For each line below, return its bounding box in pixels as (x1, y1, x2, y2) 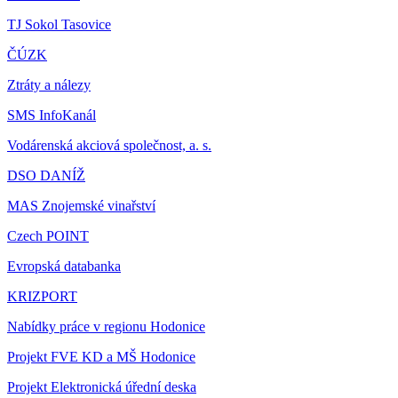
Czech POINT (7, 228, 89, 243)
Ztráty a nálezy (7, 77, 91, 92)
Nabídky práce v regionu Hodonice (7, 319, 205, 334)
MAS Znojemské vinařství (7, 198, 155, 213)
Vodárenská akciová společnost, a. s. (7, 138, 211, 153)
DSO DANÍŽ (7, 168, 85, 183)
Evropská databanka (7, 259, 121, 274)
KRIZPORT (7, 289, 77, 304)
